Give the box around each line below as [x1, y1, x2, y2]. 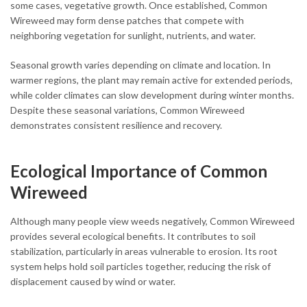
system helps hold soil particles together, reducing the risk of [10, 260, 271, 272]
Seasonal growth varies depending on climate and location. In [10, 58, 271, 71]
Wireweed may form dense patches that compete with [10, 14, 244, 26]
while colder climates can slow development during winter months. [10, 88, 294, 101]
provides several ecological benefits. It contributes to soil [10, 230, 256, 242]
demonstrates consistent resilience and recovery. [10, 119, 222, 131]
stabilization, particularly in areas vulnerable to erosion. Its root [10, 245, 278, 257]
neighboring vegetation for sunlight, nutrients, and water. [10, 29, 256, 41]
